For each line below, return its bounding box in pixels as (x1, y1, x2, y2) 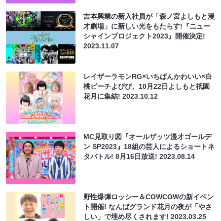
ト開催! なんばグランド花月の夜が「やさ (83, 202, 213, 211)
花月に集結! (83, 92, 123, 100)
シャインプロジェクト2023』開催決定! (83, 32, 206, 40)
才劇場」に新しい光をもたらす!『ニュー (83, 22, 211, 30)
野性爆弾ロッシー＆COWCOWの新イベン (83, 192, 214, 201)
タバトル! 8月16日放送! (83, 152, 160, 160)
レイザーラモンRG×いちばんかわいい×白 (83, 72, 213, 80)
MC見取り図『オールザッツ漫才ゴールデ (83, 132, 212, 141)
